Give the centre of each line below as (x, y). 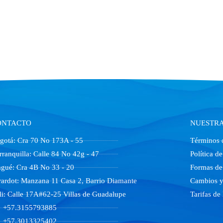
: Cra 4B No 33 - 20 (43, 167)
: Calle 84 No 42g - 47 (64, 154)
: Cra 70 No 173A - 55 (48, 140)
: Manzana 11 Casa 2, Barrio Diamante (77, 181)
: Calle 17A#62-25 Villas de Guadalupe (64, 194)
